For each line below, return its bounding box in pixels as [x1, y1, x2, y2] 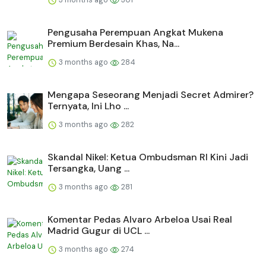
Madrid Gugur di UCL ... [47, 224, 150, 237]
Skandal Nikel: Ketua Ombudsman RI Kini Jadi [47, 151, 248, 164]
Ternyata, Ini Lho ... [47, 100, 129, 113]
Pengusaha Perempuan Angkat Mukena [47, 26, 223, 39]
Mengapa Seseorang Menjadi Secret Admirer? [47, 88, 254, 102]
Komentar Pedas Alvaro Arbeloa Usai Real [47, 213, 232, 226]
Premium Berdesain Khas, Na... [47, 37, 179, 50]
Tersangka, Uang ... [47, 162, 129, 175]
